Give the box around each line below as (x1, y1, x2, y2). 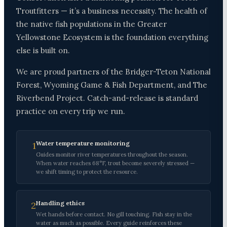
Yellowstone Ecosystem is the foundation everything (16, 32, 208, 43)
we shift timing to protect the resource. (36, 168, 138, 176)
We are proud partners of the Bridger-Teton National (16, 67, 211, 77)
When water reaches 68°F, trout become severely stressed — (36, 160, 195, 167)
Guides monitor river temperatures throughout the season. (36, 151, 188, 159)
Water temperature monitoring (36, 139, 130, 147)
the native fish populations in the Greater (16, 19, 167, 29)
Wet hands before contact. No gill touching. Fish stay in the (36, 211, 192, 218)
